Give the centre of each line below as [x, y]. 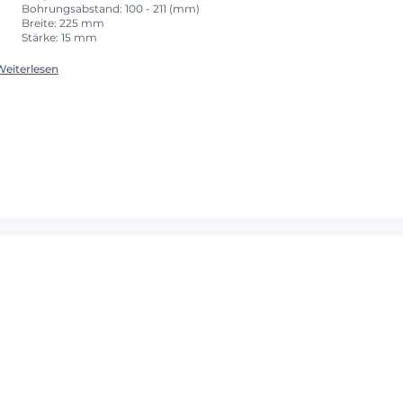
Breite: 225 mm [63, 23]
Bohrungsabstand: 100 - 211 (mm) [111, 9]
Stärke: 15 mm [59, 38]
